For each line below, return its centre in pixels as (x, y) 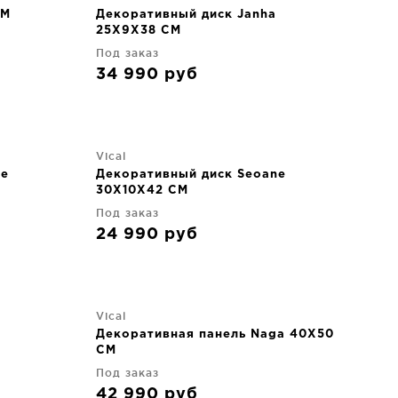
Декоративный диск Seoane (191, 175)
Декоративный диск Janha (186, 15)
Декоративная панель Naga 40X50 (215, 334)
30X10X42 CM (142, 191)
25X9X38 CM (139, 31)
